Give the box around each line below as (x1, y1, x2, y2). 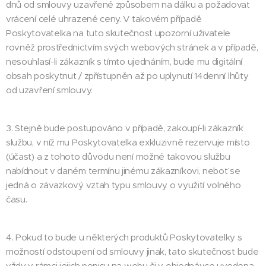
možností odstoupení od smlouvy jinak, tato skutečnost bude (6, 246, 259, 257)
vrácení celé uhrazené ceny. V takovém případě (6, 13, 202, 24)
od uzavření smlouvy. (6, 84, 92, 96)
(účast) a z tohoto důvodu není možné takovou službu (6, 151, 230, 162)
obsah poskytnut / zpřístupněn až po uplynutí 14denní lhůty (6, 70, 249, 81)
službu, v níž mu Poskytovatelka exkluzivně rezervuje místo (6, 137, 250, 148)
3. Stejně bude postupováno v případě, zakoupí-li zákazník (6, 122, 243, 134)
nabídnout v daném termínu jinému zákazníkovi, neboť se (6, 165, 240, 176)
